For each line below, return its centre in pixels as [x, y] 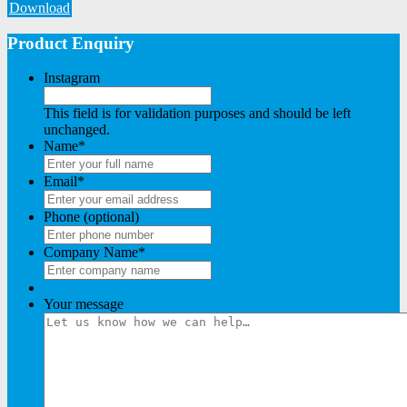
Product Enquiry [71, 43]
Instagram [72, 78]
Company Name [91, 253]
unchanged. [77, 130]
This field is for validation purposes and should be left [197, 114]
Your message [84, 304]
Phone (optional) [91, 217]
